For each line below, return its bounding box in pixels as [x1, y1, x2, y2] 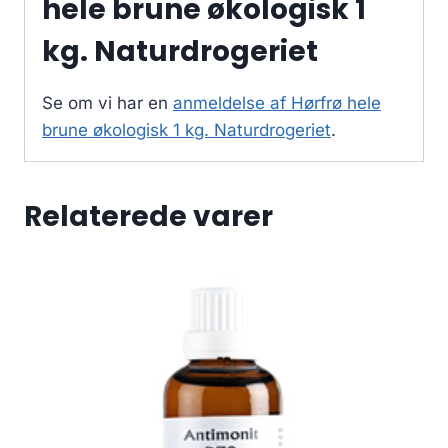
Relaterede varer [24, 197, 273, 237]
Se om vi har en [42, 93, 173, 114]
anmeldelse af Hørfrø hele [173, 93, 381, 114]
